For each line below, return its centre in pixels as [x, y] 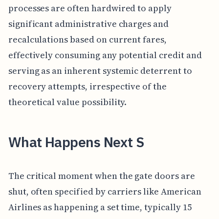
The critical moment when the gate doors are [101, 176]
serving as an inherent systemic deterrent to [100, 70]
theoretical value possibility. [67, 102]
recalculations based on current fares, [87, 39]
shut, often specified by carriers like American [105, 192]
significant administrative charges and [88, 23]
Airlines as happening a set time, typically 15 [100, 207]
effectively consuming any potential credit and [105, 55]
